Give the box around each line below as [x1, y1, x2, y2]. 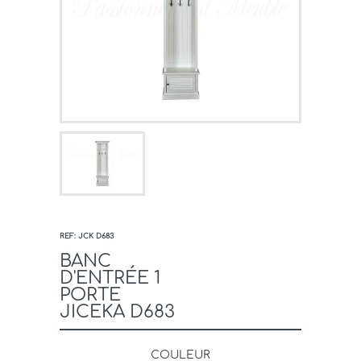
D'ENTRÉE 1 [60, 268, 160, 288]
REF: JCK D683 [60, 231, 114, 240]
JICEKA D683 [60, 301, 175, 322]
